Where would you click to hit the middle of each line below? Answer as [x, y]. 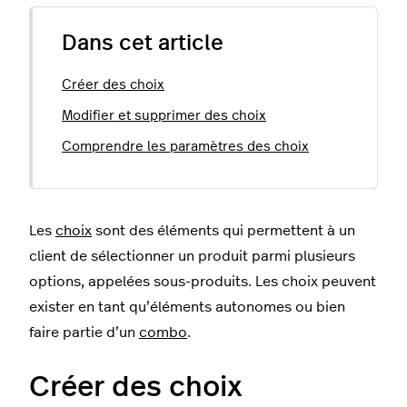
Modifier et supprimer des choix [164, 115]
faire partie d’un [84, 332]
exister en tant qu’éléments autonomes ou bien [187, 307]
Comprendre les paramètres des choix [185, 146]
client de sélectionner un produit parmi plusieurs [192, 256]
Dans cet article [143, 43]
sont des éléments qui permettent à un [223, 230]
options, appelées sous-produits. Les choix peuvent [203, 281]
